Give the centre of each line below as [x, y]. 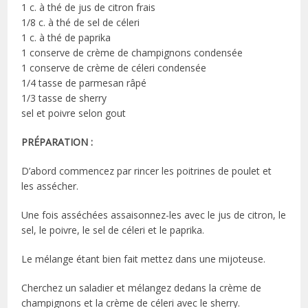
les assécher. [50, 186]
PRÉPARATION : [57, 142]
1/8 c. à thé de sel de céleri [81, 23]
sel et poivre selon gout [74, 113]
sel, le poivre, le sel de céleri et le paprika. [113, 230]
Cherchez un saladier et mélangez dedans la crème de [142, 288]
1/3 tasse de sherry [64, 98]
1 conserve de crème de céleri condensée [114, 68]
